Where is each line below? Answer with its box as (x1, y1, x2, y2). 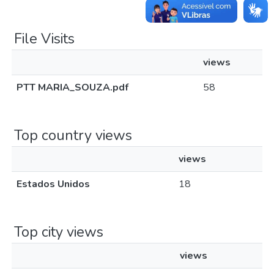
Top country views (14, 125, 132, 145)
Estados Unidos (17, 177, 90, 191)
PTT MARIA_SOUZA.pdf (17, 81, 128, 94)
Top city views (14, 222, 103, 242)
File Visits (14, 29, 75, 48)
